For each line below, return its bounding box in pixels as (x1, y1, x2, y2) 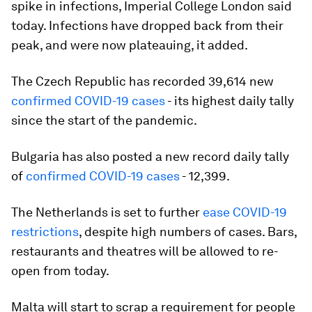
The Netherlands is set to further (11, 205, 203, 219)
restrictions (11, 224, 79, 239)
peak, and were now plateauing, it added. (11, 38, 248, 52)
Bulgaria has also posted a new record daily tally (11, 149, 289, 164)
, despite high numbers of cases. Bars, (79, 224, 297, 239)
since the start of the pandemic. (11, 113, 197, 127)
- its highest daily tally (165, 93, 294, 108)
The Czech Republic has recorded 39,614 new (11, 74, 274, 88)
